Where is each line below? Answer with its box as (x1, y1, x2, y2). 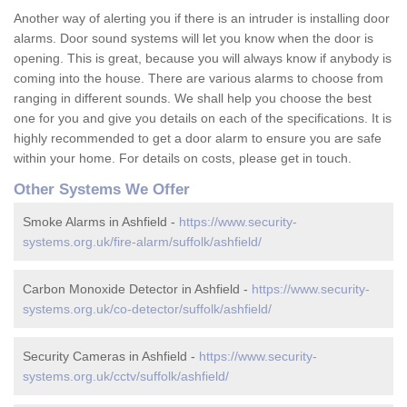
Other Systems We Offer (14, 181, 190, 199)
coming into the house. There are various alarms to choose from (14, 71, 383, 86)
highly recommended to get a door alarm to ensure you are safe (14, 131, 382, 146)
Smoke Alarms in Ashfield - (23, 214, 179, 230)
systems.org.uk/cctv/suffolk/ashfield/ (23, 369, 229, 384)
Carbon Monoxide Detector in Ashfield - (23, 282, 252, 297)
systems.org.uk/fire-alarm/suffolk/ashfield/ (23, 234, 262, 250)
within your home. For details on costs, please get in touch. (14, 151, 352, 166)
